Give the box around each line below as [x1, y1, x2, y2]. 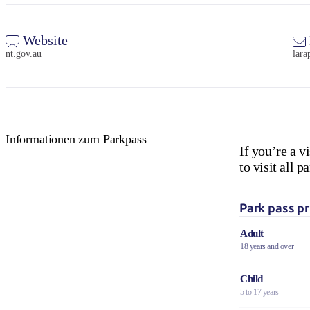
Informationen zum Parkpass [6, 131, 147, 146]
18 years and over [239, 241, 294, 251]
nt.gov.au [6, 48, 42, 59]
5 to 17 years [239, 286, 279, 297]
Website [19, 32, 68, 48]
